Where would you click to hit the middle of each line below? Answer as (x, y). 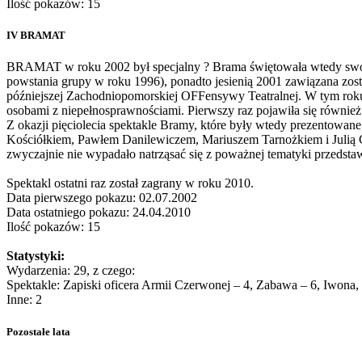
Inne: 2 (24, 300)
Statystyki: (36, 256)
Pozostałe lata (38, 331)
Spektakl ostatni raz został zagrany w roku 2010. (130, 183)
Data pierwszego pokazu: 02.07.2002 (102, 198)
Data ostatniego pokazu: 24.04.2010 (99, 213)
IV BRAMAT (36, 36)
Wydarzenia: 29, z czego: (71, 271)
